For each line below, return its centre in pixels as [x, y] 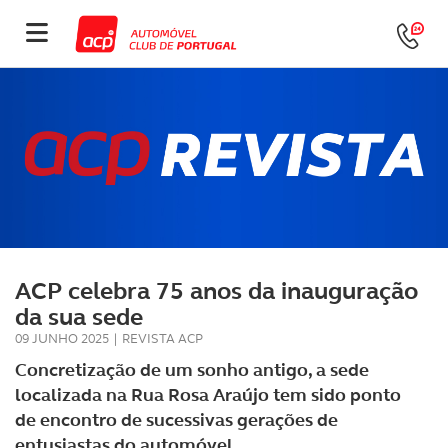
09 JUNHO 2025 [62, 338]
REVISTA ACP [162, 338]
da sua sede [79, 317]
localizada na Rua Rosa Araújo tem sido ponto [208, 395]
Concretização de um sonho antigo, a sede [192, 370]
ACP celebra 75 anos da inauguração [216, 291]
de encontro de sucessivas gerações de [176, 420]
